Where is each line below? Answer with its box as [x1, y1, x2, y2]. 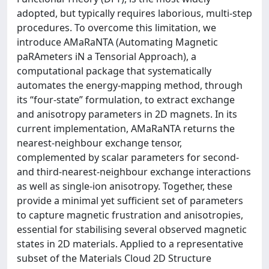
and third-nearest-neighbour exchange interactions [17, 165, 251, 178]
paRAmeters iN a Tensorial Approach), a [17, 50, 196, 63]
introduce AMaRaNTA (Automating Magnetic [17, 35, 218, 49]
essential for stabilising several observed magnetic [17, 223, 247, 236]
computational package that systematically [17, 64, 211, 77]
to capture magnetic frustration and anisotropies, [17, 208, 243, 222]
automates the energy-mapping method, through [17, 79, 243, 92]
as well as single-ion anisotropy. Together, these [17, 180, 232, 193]
